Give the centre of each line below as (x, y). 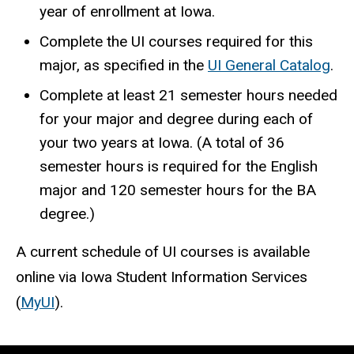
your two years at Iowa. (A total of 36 (162, 143)
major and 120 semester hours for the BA (178, 190)
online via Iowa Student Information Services (162, 277)
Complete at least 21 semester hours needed (188, 96)
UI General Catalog (269, 66)
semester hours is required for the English (179, 167)
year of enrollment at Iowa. (127, 12)
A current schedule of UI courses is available (163, 252)
